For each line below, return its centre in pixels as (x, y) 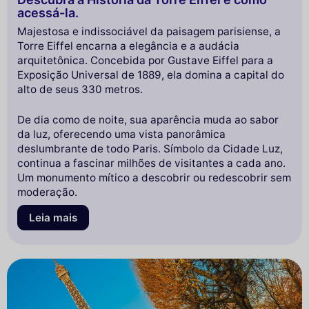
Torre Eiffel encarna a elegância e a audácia (128, 46)
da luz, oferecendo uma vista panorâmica (121, 134)
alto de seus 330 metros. (80, 90)
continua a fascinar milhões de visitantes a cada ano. (151, 163)
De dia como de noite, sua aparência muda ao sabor (148, 120)
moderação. (47, 192)
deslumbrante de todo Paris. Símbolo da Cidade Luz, (150, 149)
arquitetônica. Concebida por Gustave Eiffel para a (145, 61)
